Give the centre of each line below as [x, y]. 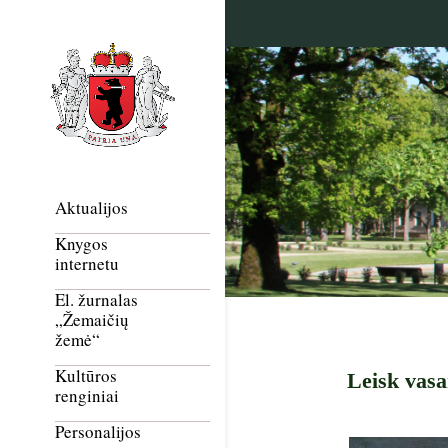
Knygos [81, 244]
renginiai [87, 396]
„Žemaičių [92, 320]
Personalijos [98, 432]
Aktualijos [91, 208]
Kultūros [86, 376]
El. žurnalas [96, 300]
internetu [87, 264]
